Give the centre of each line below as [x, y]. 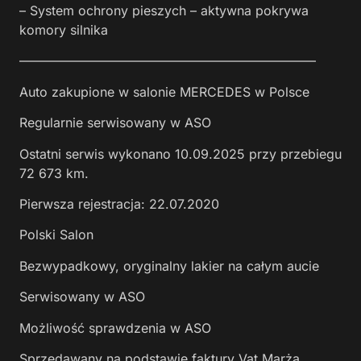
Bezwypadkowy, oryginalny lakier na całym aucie [169, 266]
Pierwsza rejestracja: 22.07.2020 [119, 204]
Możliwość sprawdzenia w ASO [115, 328]
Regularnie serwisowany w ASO [115, 123]
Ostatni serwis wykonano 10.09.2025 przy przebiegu [180, 154]
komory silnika [64, 30]
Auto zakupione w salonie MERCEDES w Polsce [164, 91]
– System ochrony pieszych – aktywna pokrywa [164, 11]
